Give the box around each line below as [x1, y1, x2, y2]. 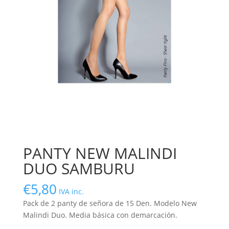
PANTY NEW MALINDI [22, 143, 177, 164]
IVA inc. [58, 187, 84, 197]
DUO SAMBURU [22, 158, 135, 179]
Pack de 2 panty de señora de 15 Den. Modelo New [22, 198, 197, 209]
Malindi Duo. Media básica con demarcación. [22, 210, 177, 220]
